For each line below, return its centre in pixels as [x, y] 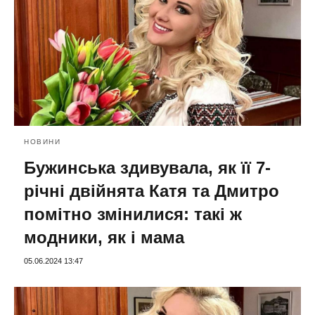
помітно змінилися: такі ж [133, 214]
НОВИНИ [42, 142]
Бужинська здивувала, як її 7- [147, 168]
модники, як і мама [104, 238]
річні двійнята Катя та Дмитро [152, 191]
